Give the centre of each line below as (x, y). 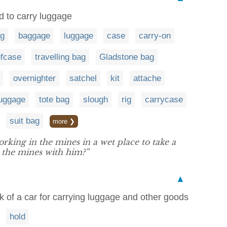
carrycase (164, 100)
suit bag (25, 121)
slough (96, 100)
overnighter (34, 78)
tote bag (54, 100)
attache (147, 78)
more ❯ (64, 121)
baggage (34, 36)
